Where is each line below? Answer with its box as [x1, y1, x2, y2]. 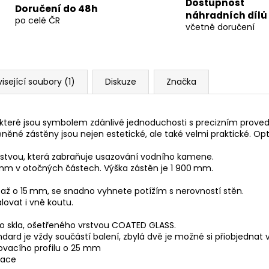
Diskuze [105, 75, 136, 88]
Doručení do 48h [14, 2, 98, 16]
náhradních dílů [186, 8, 267, 22]
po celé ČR [14, 14, 60, 27]
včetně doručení [186, 20, 255, 33]
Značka [166, 75, 196, 88]
